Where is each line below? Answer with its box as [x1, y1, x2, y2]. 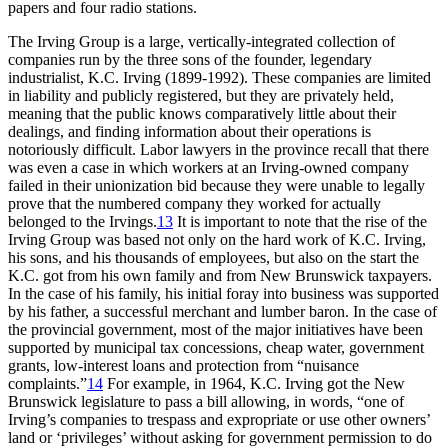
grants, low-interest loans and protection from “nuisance [8, 356, 359, 374]
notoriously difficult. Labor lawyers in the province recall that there [8, 140, 429, 158]
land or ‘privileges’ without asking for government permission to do [8, 428, 432, 446]
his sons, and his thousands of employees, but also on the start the [8, 248, 419, 266]
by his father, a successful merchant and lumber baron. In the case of [8, 302, 437, 320]
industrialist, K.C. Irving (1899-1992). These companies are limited [8, 68, 431, 86]
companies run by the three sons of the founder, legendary [8, 50, 372, 68]
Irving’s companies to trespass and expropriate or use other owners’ [8, 410, 430, 428]
